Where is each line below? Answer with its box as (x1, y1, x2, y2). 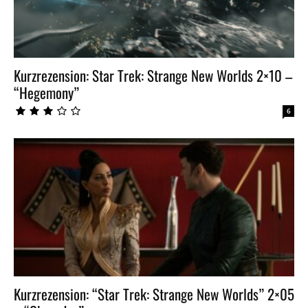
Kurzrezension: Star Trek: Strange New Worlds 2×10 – (14, 64, 292, 86)
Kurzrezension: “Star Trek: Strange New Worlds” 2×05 (14, 283, 294, 305)
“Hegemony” (14, 81, 79, 103)
